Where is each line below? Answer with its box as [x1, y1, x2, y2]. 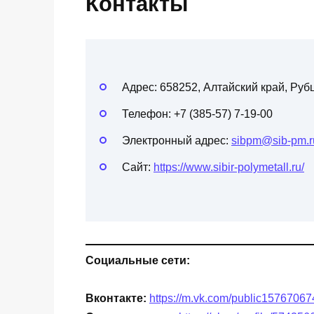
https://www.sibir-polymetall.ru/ [153, 161, 304, 174]
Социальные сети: [86, 254, 190, 266]
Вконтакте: [86, 292, 149, 304]
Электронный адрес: [122, 135, 231, 147]
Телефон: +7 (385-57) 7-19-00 [122, 108, 273, 121]
